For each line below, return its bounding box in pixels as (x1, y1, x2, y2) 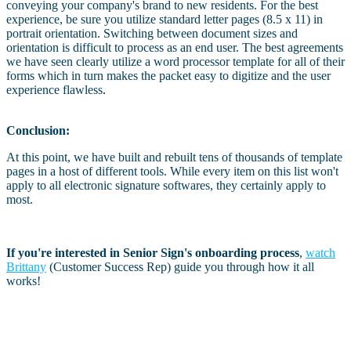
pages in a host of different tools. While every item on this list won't (6, 165, 338, 179)
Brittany (6, 260, 46, 274)
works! (6, 274, 41, 288)
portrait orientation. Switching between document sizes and (6, 27, 298, 41)
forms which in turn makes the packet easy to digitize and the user (6, 69, 331, 83)
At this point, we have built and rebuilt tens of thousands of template (6, 150, 342, 165)
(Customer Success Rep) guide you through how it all (46, 260, 314, 274)
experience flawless (6, 83, 103, 97)
